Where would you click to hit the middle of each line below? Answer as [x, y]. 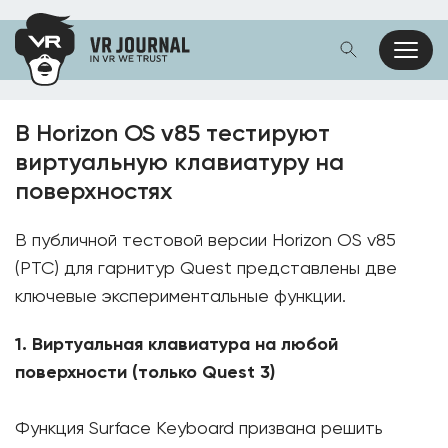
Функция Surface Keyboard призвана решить [199, 429]
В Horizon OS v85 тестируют [172, 134]
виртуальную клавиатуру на [179, 163]
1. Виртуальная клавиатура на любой [176, 345]
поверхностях [93, 192]
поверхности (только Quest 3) [145, 373]
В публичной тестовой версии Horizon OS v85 [205, 241]
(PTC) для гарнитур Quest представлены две [206, 269]
